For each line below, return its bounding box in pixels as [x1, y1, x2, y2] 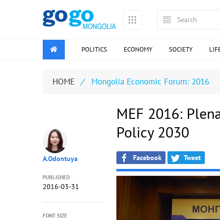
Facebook [129, 153, 162, 162]
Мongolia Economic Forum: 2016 [89, 76, 209, 87]
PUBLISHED [43, 173, 70, 181]
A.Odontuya [43, 154, 78, 163]
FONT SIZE [43, 212, 67, 219]
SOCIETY [169, 45, 192, 54]
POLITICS [82, 45, 107, 54]
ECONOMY [124, 45, 152, 54]
